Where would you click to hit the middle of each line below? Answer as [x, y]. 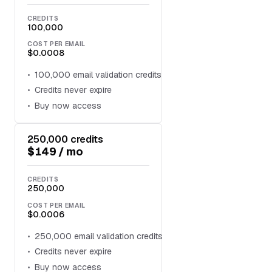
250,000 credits [65, 140]
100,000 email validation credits [98, 74]
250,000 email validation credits [99, 236]
